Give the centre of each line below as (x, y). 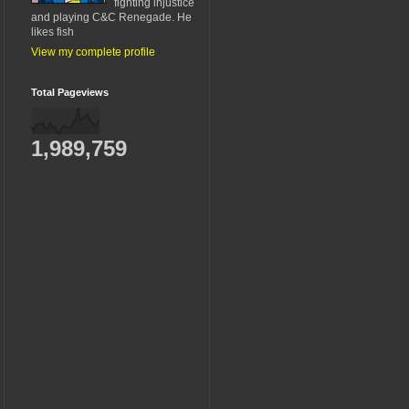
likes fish (52, 31)
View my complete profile (93, 52)
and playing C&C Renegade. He (111, 17)
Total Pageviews (70, 92)
